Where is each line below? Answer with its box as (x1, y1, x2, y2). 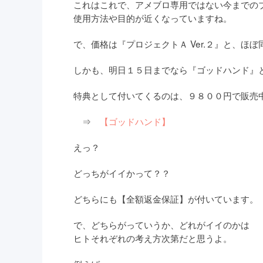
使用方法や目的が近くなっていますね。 (73, 11, 232, 25)
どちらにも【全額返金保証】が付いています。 (73, 192, 259, 205)
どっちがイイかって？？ (73, 166, 171, 180)
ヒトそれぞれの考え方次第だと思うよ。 (73, 231, 232, 245)
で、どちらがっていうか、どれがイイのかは (73, 218, 250, 231)
